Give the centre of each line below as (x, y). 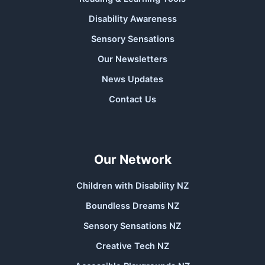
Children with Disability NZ (132, 186)
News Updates (132, 80)
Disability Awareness (132, 19)
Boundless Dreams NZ (132, 206)
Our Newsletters (132, 59)
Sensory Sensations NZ (132, 226)
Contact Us (132, 100)
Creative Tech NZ (132, 246)
